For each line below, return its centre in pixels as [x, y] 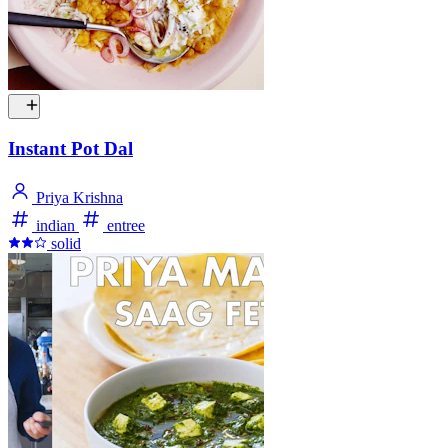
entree [124, 225]
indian [55, 225]
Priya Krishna [77, 197]
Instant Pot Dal [70, 149]
